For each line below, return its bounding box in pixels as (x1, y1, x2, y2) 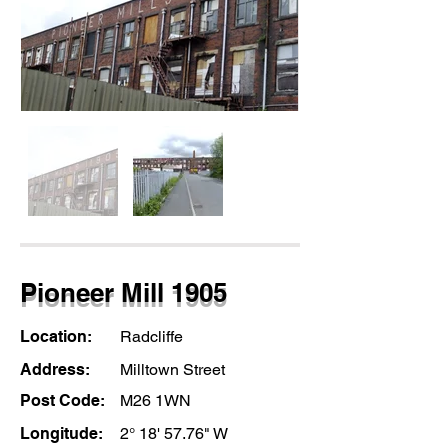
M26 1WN (120, 391, 191, 410)
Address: (20, 360, 94, 379)
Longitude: (20, 424, 103, 443)
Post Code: (20, 391, 109, 410)
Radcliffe (120, 327, 183, 346)
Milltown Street (120, 360, 225, 379)
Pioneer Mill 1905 (20, 277, 227, 308)
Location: (20, 327, 96, 346)
